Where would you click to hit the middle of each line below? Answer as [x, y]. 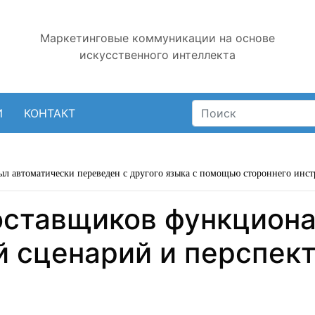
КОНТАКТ [49, 113]
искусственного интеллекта [157, 55]
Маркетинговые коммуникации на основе [157, 38]
